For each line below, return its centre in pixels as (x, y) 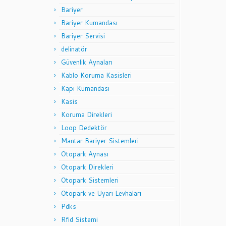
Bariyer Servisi (83, 36)
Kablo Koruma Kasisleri (96, 75)
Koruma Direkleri (87, 115)
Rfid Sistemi (79, 219)
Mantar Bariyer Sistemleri (100, 141)
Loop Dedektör (84, 128)
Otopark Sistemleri (90, 180)
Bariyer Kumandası (89, 23)
